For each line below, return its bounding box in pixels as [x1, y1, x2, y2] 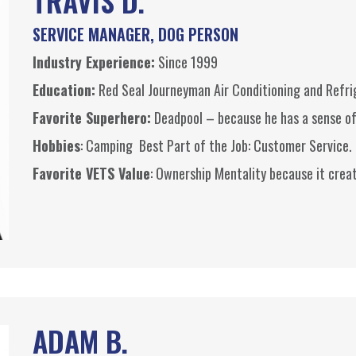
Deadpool [153, 107, 203, 128]
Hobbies [32, 135, 80, 156]
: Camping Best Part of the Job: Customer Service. [79, 135, 352, 156]
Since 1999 [154, 52, 218, 72]
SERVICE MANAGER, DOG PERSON [32, 22, 238, 46]
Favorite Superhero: [32, 107, 151, 128]
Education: [32, 79, 95, 100]
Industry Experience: [32, 52, 155, 72]
